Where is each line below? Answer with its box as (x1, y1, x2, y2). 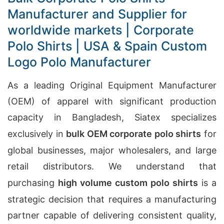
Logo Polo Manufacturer (7, 54, 151, 69)
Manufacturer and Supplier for (7, 6, 187, 21)
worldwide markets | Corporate (7, 22, 194, 37)
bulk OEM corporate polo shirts (66, 128, 201, 139)
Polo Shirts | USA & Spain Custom (7, 38, 207, 53)
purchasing (7, 177, 58, 188)
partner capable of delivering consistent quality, (7, 210, 216, 220)
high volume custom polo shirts (58, 177, 198, 188)
